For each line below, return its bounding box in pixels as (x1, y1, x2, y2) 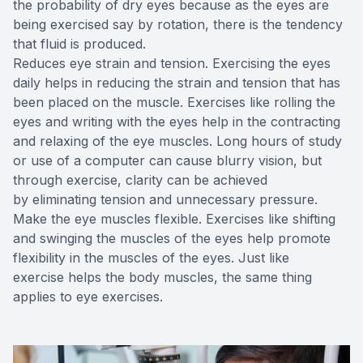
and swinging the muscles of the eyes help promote (13, 229, 331, 246)
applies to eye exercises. (13, 288, 163, 305)
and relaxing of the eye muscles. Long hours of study (13, 132, 342, 149)
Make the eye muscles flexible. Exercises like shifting (13, 210, 335, 227)
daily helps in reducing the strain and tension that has (13, 74, 340, 91)
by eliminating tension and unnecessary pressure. (13, 190, 318, 207)
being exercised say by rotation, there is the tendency (13, 15, 343, 32)
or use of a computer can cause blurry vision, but (13, 152, 322, 169)
